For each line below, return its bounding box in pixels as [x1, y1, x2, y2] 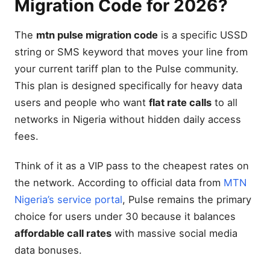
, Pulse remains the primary [122, 193, 251, 206]
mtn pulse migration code [36, 28, 158, 41]
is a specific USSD [158, 28, 248, 41]
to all [212, 96, 237, 108]
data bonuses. [14, 244, 82, 257]
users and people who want [14, 96, 149, 108]
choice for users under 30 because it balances [14, 210, 236, 223]
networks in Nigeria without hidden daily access [14, 113, 241, 125]
